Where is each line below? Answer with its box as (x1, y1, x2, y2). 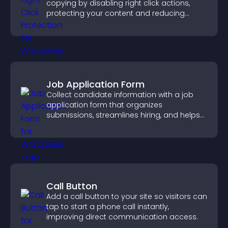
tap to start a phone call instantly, (46, 202, 169, 212)
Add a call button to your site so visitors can (46, 191, 207, 202)
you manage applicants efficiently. (46, 120, 173, 130)
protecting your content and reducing (46, 8, 185, 18)
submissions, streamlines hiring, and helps (46, 110, 200, 120)
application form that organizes (46, 100, 162, 110)
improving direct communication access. (46, 212, 198, 222)
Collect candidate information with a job (46, 90, 193, 100)
